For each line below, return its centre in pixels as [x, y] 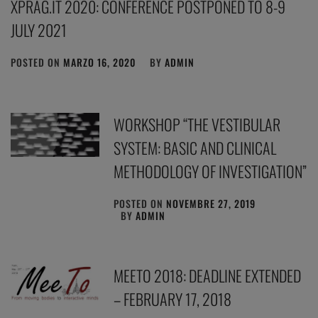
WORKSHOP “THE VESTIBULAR [197, 124]
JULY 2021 [39, 29]
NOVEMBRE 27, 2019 [211, 203]
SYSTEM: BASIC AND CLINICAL [195, 147]
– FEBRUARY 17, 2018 [173, 298]
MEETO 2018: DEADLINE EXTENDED [208, 275]
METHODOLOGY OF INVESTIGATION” [210, 171]
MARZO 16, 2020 [99, 62]
